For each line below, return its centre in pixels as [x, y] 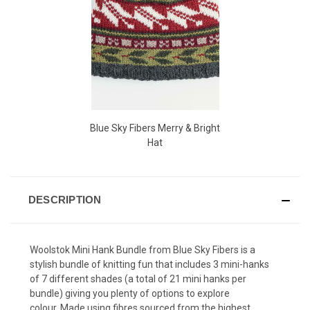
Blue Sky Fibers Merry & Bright [155, 128]
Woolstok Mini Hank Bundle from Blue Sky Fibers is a [143, 249]
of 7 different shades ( [79, 279]
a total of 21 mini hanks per [187, 279]
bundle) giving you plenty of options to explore [130, 293]
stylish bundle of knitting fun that [102, 264]
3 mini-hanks [241, 264]
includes [194, 264]
